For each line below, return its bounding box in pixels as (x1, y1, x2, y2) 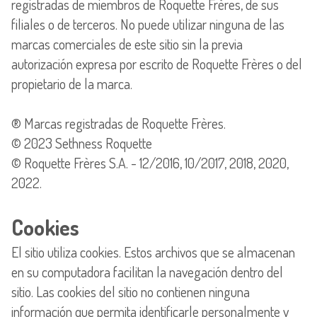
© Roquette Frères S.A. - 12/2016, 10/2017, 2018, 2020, (11, 153, 289, 172)
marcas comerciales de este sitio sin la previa (11, 34, 243, 53)
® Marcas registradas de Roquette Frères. (11, 113, 226, 132)
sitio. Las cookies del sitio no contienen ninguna (11, 282, 250, 301)
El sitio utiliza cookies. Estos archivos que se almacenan (11, 242, 295, 261)
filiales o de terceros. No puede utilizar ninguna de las (11, 14, 284, 33)
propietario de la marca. (11, 74, 132, 93)
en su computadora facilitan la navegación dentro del (11, 262, 283, 281)
